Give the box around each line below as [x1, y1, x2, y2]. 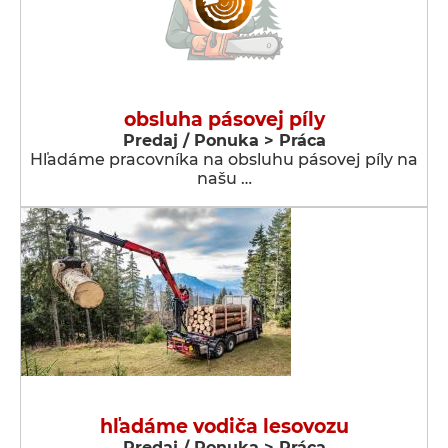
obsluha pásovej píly [123, 108, 325, 131]
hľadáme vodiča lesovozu [99, 415, 349, 438]
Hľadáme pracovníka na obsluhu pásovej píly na [30, 150, 418, 169]
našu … [196, 169, 252, 188]
